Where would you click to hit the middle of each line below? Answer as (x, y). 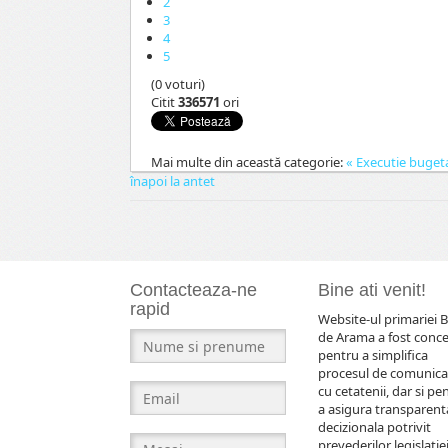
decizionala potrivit (374, 427)
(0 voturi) (178, 84)
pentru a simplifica (372, 355)
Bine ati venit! (371, 290)
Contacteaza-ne (193, 290)
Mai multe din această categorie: (247, 162)
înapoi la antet (172, 181)
